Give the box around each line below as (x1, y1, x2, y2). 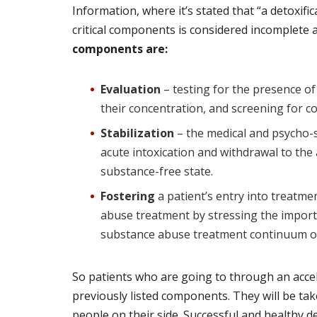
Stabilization (100, 125, 174, 141)
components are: (72, 41, 168, 57)
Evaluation (100, 81, 161, 97)
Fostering (100, 188, 155, 204)
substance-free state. (100, 163, 213, 179)
